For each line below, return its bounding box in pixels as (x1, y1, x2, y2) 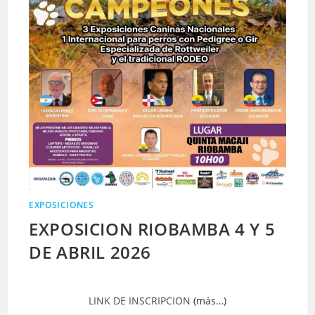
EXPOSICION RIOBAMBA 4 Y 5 (29, 217, 276, 240)
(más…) (193, 293, 226, 307)
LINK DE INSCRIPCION (89, 293, 193, 307)
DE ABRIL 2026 (29, 240, 152, 264)
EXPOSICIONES (29, 198, 94, 211)
